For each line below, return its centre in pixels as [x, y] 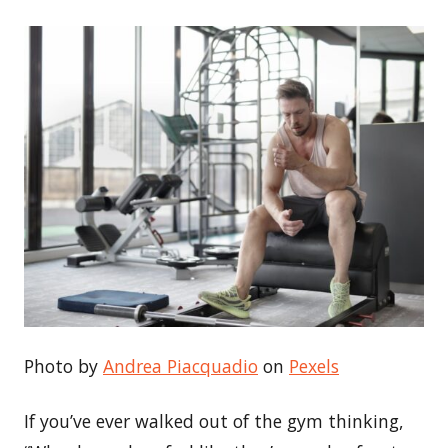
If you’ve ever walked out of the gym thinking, [214, 420]
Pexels [314, 365]
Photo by [63, 365]
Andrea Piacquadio [180, 365]
